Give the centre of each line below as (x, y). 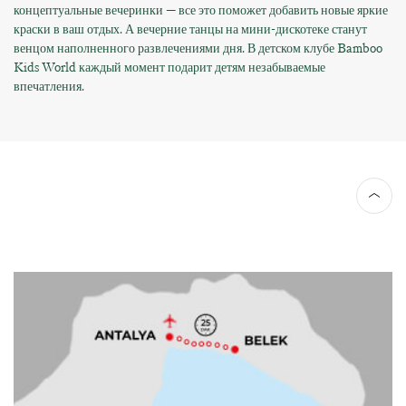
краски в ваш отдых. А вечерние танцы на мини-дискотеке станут (190, 30)
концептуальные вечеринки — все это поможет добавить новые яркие (201, 11)
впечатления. (49, 87)
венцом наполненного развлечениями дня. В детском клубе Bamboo (198, 49)
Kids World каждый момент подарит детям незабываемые (169, 68)
